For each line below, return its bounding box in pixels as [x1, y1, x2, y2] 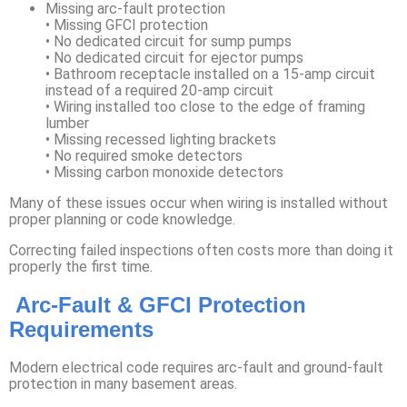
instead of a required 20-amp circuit [45, 81, 273, 99]
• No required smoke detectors [45, 146, 243, 164]
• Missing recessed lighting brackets [45, 130, 276, 148]
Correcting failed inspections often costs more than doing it [9, 241, 393, 259]
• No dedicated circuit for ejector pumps [45, 48, 303, 66]
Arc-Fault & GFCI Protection [9, 293, 306, 318]
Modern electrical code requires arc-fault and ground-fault [9, 359, 383, 377]
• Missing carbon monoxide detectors [45, 163, 283, 181]
